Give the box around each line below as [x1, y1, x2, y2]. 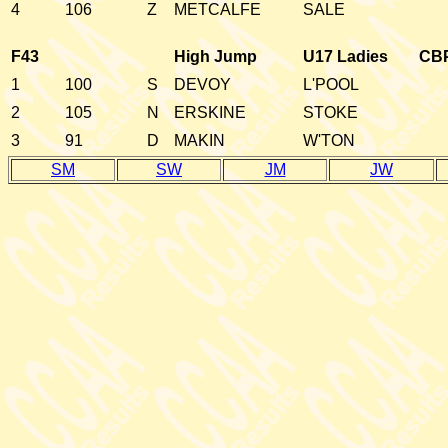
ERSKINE [174, 104, 246, 121]
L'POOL [303, 76, 359, 93]
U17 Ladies [303, 48, 388, 65]
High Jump [174, 48, 257, 65]
